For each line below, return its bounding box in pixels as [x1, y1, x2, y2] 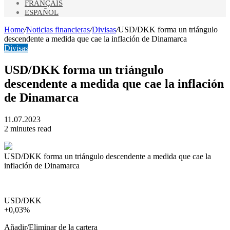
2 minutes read [4, 124, 51, 133]
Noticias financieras [26, 25, 90, 34]
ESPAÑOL [25, 8, 59, 16]
